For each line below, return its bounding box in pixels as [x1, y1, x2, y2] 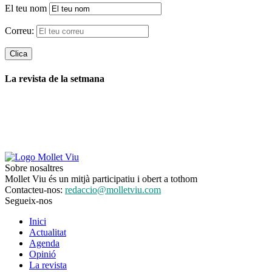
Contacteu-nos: [5, 184, 65, 195]
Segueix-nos [5, 195, 52, 206]
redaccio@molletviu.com [65, 184, 161, 195]
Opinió [29, 248, 56, 259]
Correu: [5, 25, 36, 36]
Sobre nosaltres [5, 162, 63, 173]
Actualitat [29, 226, 66, 237]
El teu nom [5, 3, 47, 14]
